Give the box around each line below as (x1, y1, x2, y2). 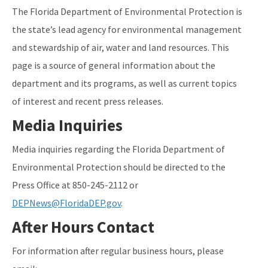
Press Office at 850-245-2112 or (12, 178, 138, 191)
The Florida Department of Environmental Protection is (12, 5, 242, 17)
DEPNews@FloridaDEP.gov (12, 196, 121, 209)
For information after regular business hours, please (12, 244, 224, 257)
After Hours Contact (12, 216, 154, 237)
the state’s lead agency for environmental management (12, 23, 242, 35)
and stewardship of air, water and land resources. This (12, 41, 229, 53)
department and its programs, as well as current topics (12, 77, 237, 89)
